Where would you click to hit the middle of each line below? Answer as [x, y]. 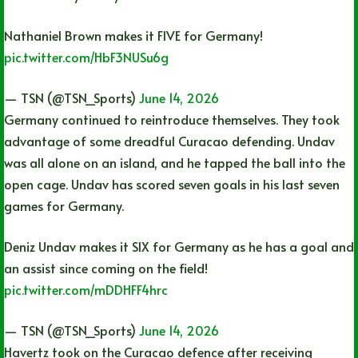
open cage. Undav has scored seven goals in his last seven [172, 184]
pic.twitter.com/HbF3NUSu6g [86, 57]
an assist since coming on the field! [106, 268]
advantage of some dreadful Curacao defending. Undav [169, 141]
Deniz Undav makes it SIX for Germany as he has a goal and [179, 247]
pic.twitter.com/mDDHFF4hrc [86, 290]
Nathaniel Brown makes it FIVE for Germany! [133, 36]
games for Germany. [64, 206]
